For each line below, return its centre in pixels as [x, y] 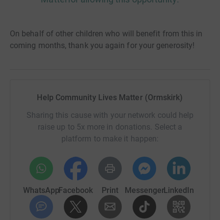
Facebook [76, 190]
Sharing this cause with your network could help [110, 115]
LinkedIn [179, 190]
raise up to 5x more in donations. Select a [110, 127]
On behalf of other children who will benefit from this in [106, 34]
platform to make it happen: [110, 139]
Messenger [144, 190]
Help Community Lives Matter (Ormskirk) [110, 97]
